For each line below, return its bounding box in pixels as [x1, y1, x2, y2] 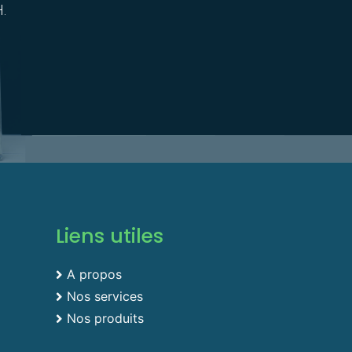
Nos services [67, 288, 143, 305]
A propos [67, 266, 122, 283]
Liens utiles [56, 222, 163, 251]
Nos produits [67, 310, 144, 327]
